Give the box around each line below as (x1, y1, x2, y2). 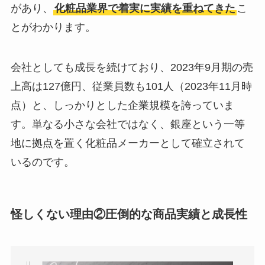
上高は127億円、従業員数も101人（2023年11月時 (10, 80, 252, 93)
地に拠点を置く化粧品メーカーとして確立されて (10, 137, 245, 150)
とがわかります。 (10, 21, 96, 34)
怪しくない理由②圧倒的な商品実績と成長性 (10, 208, 247, 221)
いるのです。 (10, 156, 75, 169)
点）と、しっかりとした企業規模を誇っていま (10, 99, 234, 112)
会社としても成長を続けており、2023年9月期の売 (10, 62, 253, 74)
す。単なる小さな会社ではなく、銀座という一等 (10, 118, 245, 131)
